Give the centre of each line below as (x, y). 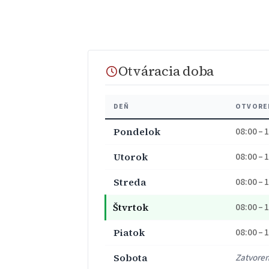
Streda (130, 182)
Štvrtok (130, 207)
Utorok (131, 156)
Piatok (129, 232)
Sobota (131, 257)
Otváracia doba (166, 71)
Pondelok (137, 131)
